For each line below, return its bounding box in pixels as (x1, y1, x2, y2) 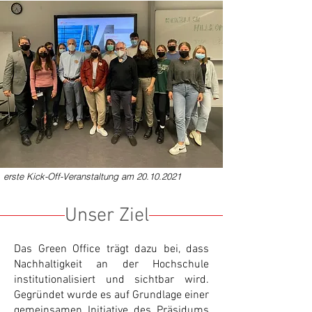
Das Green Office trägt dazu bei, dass (14, 242, 209, 256)
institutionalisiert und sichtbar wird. (14, 273, 209, 287)
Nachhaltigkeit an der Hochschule (14, 258, 209, 272)
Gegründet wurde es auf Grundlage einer (14, 288, 209, 302)
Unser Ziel (65, 204, 149, 228)
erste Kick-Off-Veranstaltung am (3, 171, 136, 182)
